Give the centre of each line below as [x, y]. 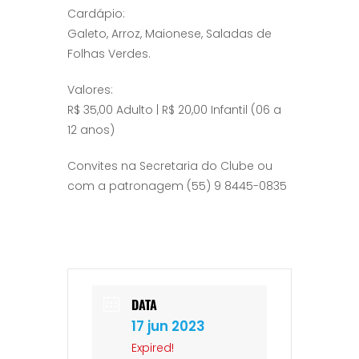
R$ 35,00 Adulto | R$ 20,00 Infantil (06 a [174, 110]
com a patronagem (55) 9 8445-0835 [177, 186]
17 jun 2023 [168, 326]
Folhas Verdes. [109, 54]
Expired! [153, 348]
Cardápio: [96, 14]
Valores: [90, 90]
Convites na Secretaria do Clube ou [170, 166]
